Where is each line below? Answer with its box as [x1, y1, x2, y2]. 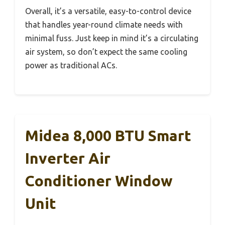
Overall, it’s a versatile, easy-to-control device [25, 6, 191, 16]
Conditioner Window [25, 172, 173, 189]
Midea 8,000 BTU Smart [25, 127, 191, 144]
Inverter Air [25, 149, 110, 167]
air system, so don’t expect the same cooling [25, 47, 187, 56]
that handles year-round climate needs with [25, 20, 183, 29]
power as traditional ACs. [25, 60, 117, 70]
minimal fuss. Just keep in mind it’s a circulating [25, 33, 198, 43]
